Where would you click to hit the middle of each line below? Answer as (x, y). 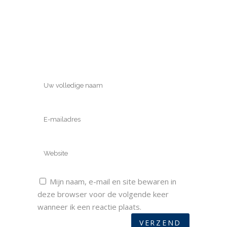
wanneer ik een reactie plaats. (89, 207)
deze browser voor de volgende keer (103, 194)
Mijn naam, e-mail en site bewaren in (113, 181)
